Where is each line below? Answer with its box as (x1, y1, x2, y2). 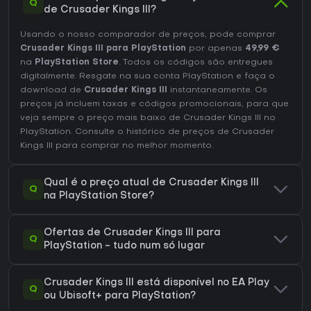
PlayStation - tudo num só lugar (44, 242, 205, 251)
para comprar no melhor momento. (53, 142, 213, 151)
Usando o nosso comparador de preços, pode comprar (20, 31, 276, 40)
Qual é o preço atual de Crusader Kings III (44, 178, 259, 188)
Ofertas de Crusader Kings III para (44, 228, 221, 238)
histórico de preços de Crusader (126, 128, 274, 137)
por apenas (186, 44, 245, 53)
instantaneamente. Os (167, 86, 267, 95)
